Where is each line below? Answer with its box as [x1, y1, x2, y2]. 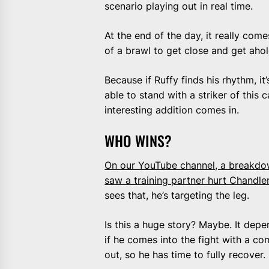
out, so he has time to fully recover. [104, 248, 266, 261]
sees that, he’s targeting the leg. [104, 189, 250, 201]
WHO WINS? [104, 129, 172, 151]
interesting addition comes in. [104, 103, 240, 116]
